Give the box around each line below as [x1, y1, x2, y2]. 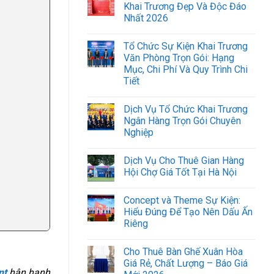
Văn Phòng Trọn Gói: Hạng [124, 52, 234, 64]
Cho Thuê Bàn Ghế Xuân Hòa [124, 246, 243, 258]
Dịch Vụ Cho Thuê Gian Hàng [124, 155, 244, 167]
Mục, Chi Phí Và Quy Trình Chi [124, 64, 248, 76]
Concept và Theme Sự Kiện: [124, 194, 240, 207]
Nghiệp [124, 127, 154, 139]
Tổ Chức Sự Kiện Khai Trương [124, 40, 248, 53]
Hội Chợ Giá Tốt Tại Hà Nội [124, 166, 237, 179]
